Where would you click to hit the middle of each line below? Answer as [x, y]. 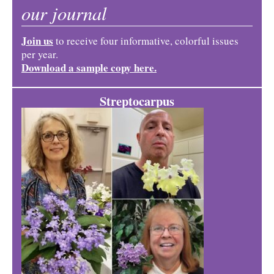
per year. [40, 54]
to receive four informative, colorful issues [146, 41]
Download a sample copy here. [89, 68]
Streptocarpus [137, 101]
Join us [37, 41]
